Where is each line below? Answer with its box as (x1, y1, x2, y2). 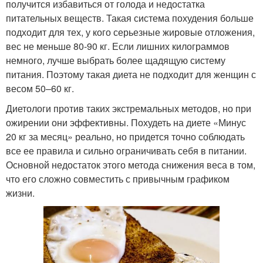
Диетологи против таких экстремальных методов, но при (6, 102, 251, 116)
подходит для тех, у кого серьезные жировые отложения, (6, 25, 255, 39)
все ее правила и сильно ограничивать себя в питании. (6, 144, 247, 158)
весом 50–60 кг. (6, 82, 74, 96)
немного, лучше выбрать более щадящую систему (6, 53, 225, 68)
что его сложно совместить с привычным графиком (6, 172, 230, 186)
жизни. (6, 186, 35, 200)
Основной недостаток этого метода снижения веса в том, (6, 158, 255, 172)
